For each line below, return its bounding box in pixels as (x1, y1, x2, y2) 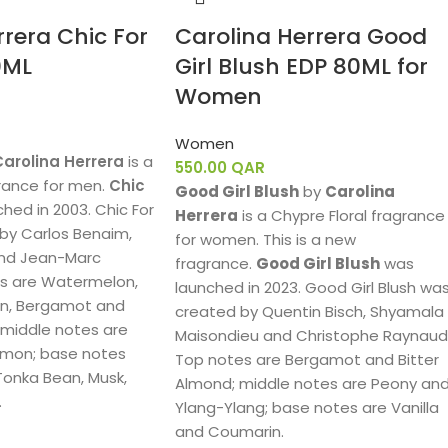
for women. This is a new (174, 229, 356, 250)
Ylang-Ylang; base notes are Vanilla (174, 397, 439, 418)
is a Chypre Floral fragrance (241, 205, 445, 226)
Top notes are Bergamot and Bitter (174, 349, 439, 370)
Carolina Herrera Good (174, 21, 427, 52)
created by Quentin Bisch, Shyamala (174, 301, 444, 322)
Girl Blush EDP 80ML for (174, 51, 428, 82)
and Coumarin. (174, 421, 284, 442)
